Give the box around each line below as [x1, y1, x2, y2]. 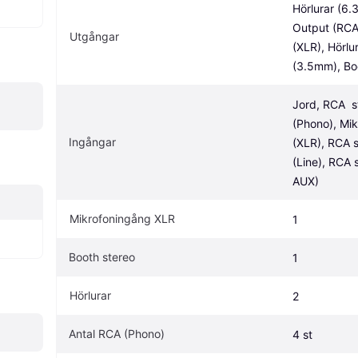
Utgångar [70, 29, 119, 43]
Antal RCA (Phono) [69, 326, 165, 340]
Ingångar [69, 134, 116, 149]
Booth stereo [69, 249, 135, 264]
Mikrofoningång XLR [70, 211, 175, 225]
